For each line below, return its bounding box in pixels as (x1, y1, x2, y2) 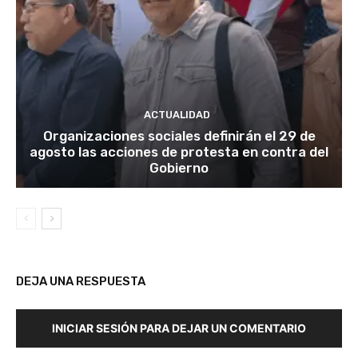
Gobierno (149, 160, 209, 177)
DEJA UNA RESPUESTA (16, 274, 145, 289)
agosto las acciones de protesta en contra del (30, 144, 328, 161)
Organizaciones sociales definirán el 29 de (42, 128, 316, 145)
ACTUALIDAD (144, 109, 210, 121)
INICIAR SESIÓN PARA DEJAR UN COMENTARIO (52, 321, 306, 336)
